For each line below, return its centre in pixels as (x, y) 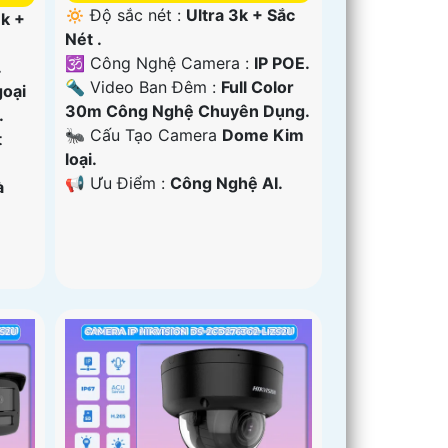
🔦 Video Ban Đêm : (143, 86)
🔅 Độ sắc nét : (126, 14)
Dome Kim (263, 134)
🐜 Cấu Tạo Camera (144, 134)
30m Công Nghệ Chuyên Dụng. (188, 110)
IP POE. (282, 62)
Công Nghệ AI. (227, 182)
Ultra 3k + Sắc (241, 14)
